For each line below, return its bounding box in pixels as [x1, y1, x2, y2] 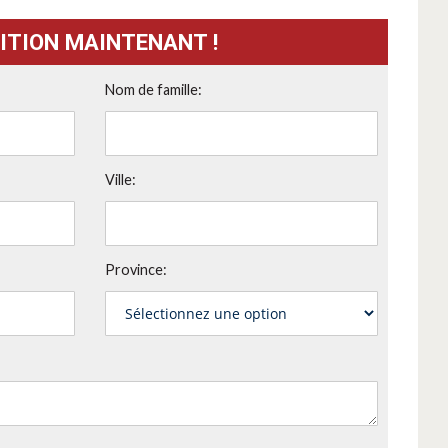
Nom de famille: [104, 81, 202, 99]
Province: [104, 261, 167, 279]
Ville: [104, 171, 136, 189]
